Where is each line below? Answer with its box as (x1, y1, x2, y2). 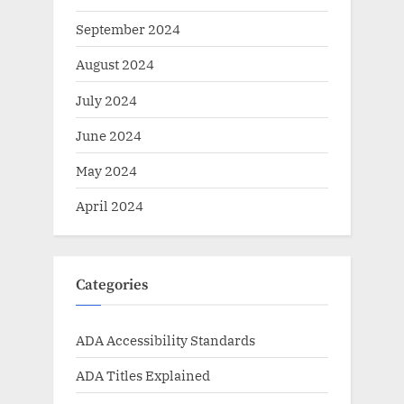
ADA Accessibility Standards (76, 331, 255, 350)
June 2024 (76, 125, 142, 144)
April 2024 (76, 197, 143, 215)
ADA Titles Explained (76, 366, 210, 385)
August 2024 (76, 55, 154, 74)
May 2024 (76, 161, 137, 179)
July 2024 (76, 90, 137, 109)
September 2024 (76, 20, 180, 39)
